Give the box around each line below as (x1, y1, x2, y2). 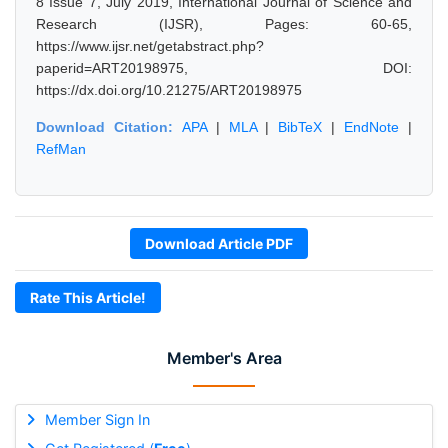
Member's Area (166, 348, 282, 368)
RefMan (36, 141, 86, 157)
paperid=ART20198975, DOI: (36, 60, 412, 76)
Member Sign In (44, 411, 150, 428)
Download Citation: (36, 119, 182, 135)
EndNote (344, 119, 400, 135)
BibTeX (278, 119, 323, 135)
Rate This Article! (30, 289, 146, 306)
